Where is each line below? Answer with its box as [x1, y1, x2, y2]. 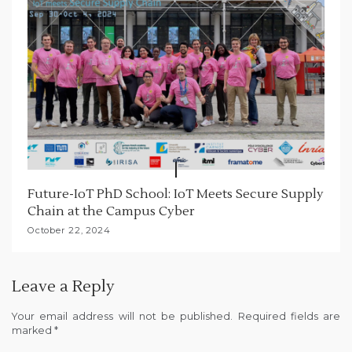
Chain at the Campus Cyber [27, 203, 195, 220]
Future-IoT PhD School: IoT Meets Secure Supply [27, 186, 324, 203]
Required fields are [237, 310, 341, 323]
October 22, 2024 [27, 225, 111, 236]
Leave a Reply [12, 277, 115, 298]
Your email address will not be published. [12, 310, 233, 323]
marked [12, 324, 54, 337]
